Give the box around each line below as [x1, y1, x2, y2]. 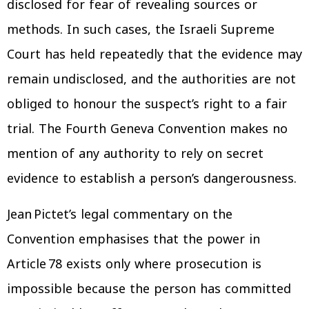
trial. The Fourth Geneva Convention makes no [7, 117, 288, 141]
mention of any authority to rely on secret [7, 141, 263, 166]
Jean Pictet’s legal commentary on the [7, 202, 232, 226]
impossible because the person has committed [7, 277, 291, 301]
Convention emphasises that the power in [7, 227, 260, 251]
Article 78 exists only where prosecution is [7, 252, 261, 276]
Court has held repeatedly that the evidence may [7, 42, 302, 66]
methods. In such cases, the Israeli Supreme [7, 17, 275, 41]
